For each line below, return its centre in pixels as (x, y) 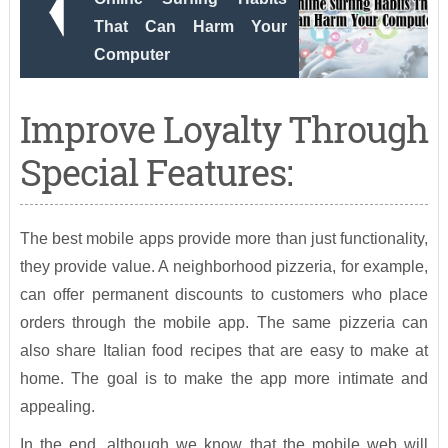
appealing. (57, 407)
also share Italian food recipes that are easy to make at (224, 351)
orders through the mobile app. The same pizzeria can (224, 323)
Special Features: (155, 172)
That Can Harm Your (190, 27)
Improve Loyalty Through (223, 129)
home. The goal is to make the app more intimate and (224, 379)
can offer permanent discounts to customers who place (224, 295)
